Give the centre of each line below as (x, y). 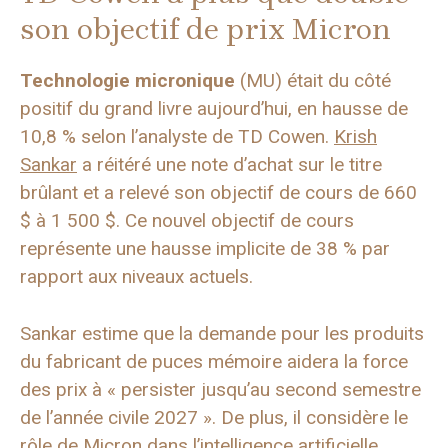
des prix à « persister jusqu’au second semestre (220, 389)
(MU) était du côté (313, 81)
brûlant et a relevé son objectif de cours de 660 (218, 193)
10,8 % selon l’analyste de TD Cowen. (177, 137)
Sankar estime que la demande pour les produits (222, 333)
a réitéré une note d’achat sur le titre (229, 165)
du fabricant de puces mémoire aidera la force (214, 361)
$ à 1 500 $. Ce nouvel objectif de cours (187, 221)
